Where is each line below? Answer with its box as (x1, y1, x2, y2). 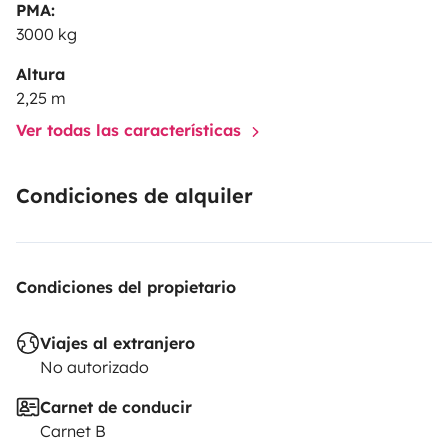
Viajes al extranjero (40, 333, 195, 354)
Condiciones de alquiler (16, 183, 253, 209)
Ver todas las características (16, 120, 246, 141)
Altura (16, 64, 65, 85)
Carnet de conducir (40, 397, 192, 418)
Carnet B (40, 421, 106, 442)
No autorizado (40, 357, 149, 378)
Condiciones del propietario (16, 277, 236, 298)
